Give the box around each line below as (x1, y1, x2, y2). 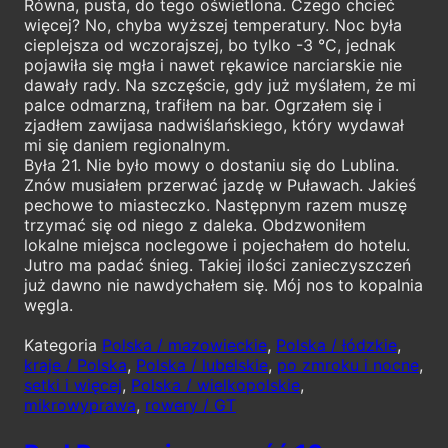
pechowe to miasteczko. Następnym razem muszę (24, 194, 407, 215)
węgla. (24, 294, 73, 315)
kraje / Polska (24, 354, 127, 375)
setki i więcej (24, 374, 122, 395)
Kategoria (24, 334, 102, 355)
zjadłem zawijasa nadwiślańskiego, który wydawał (24, 114, 404, 135)
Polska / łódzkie (276, 334, 397, 355)
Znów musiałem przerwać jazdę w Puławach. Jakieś (24, 174, 416, 195)
